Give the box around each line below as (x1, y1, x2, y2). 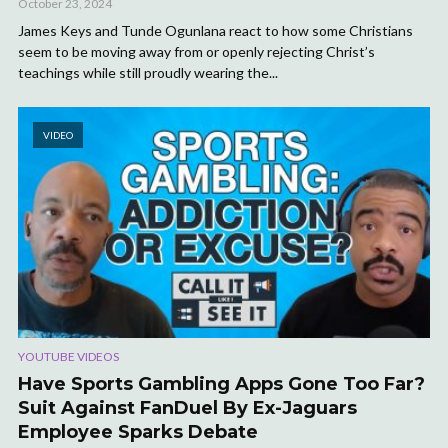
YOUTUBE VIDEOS (18, 349, 119, 365)
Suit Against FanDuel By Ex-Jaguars (18, 397, 357, 420)
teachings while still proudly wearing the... (18, 63, 278, 81)
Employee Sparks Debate (18, 421, 258, 444)
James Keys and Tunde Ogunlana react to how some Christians (18, 21, 413, 39)
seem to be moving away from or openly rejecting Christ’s (18, 42, 375, 60)
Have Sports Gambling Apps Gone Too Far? (18, 373, 425, 396)
